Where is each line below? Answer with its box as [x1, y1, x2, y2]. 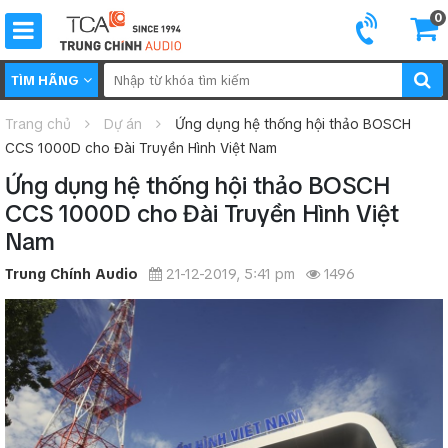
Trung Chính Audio [5, 265, 138, 283]
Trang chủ [5, 115, 71, 133]
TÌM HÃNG [11, 72, 79, 89]
